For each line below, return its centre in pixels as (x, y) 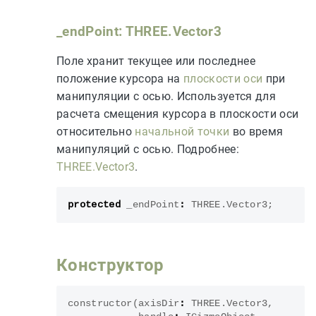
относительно (96, 131)
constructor (100, 303)
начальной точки (182, 131)
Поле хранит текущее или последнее (156, 61)
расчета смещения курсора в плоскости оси (178, 114)
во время (256, 131)
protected (94, 205)
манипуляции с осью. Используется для (166, 96)
